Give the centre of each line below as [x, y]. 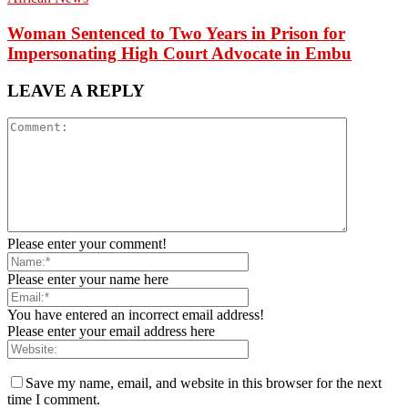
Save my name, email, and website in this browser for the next [204, 383]
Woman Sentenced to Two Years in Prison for [176, 33]
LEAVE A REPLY [76, 90]
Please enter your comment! [87, 244]
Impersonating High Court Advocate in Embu [179, 53]
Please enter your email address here [111, 331]
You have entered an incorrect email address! [136, 315]
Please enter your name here [88, 280]
